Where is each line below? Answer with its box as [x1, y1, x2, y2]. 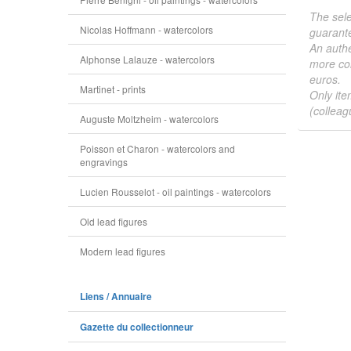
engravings [80, 155, 128, 168]
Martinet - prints [80, 82, 146, 96]
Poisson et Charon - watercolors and [80, 142, 235, 155]
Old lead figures [80, 215, 147, 228]
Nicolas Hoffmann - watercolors [80, 23, 213, 36]
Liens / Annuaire [80, 290, 152, 303]
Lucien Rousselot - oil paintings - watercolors [80, 185, 271, 198]
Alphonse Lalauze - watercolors [80, 52, 215, 66]
